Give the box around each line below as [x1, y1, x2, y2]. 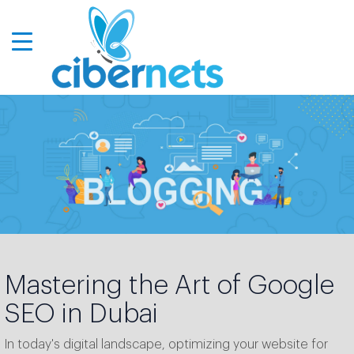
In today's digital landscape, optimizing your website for [5, 338, 328, 352]
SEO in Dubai [5, 301, 158, 328]
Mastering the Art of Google [5, 273, 334, 299]
